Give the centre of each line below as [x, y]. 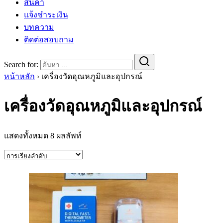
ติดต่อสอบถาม [49, 39]
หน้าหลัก [19, 76]
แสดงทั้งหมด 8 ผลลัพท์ [43, 135]
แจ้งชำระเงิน [46, 14]
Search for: [21, 64]
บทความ [39, 27]
